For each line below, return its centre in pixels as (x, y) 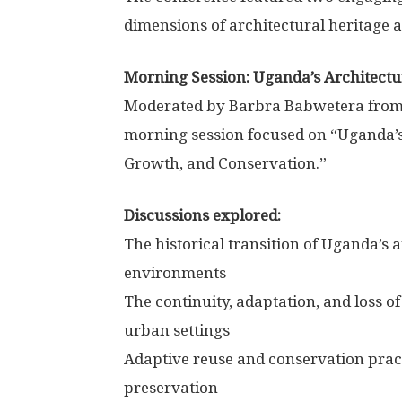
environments (175, 273)
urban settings (177, 330)
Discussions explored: (202, 215)
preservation (171, 388)
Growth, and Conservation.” (225, 163)
